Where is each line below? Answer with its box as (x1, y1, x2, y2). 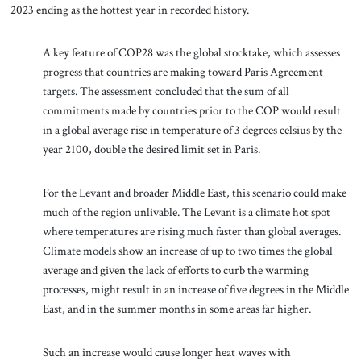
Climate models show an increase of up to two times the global (42, 243, 333, 259)
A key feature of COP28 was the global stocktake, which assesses (42, 44, 340, 61)
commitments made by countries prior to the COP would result (42, 102, 341, 119)
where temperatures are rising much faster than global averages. (42, 223, 341, 240)
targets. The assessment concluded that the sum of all (42, 83, 289, 100)
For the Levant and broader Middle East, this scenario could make (42, 185, 346, 201)
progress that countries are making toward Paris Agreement (42, 64, 323, 81)
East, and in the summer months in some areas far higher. (42, 301, 313, 317)
